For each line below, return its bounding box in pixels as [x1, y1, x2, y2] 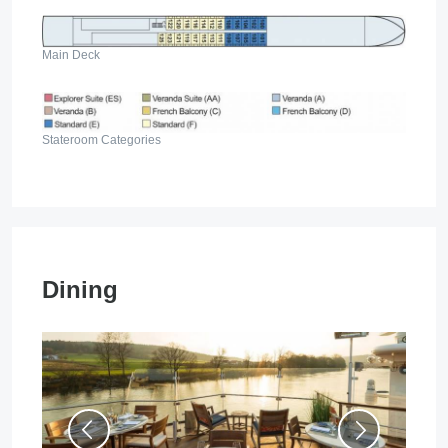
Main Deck [42, 47, 100, 62]
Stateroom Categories [42, 132, 161, 147]
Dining [42, 275, 118, 303]
